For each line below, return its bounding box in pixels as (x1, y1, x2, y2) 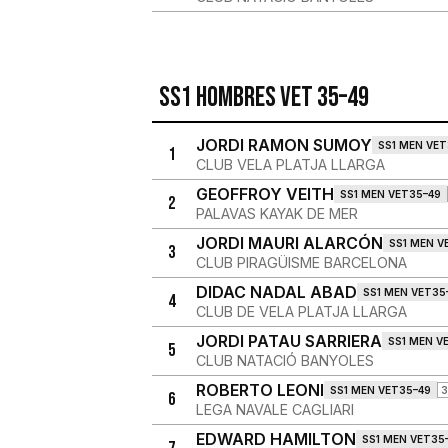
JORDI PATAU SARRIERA (195, 331, 382, 351)
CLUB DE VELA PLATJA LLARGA (195, 303, 407, 320)
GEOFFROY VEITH (195, 184, 334, 204)
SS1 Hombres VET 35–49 (158, 81, 369, 114)
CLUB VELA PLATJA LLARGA (195, 156, 385, 173)
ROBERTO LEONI (195, 380, 324, 400)
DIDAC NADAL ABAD (195, 282, 357, 302)
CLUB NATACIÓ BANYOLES (195, 352, 374, 369)
